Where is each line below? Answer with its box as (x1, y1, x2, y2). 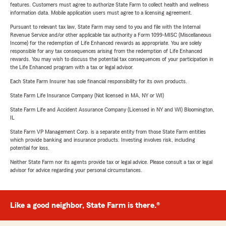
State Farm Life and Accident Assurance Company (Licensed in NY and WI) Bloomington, (10, 106, 214, 113)
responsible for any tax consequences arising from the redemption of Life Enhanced (10, 48, 202, 54)
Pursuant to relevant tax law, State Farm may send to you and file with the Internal (10, 24, 200, 30)
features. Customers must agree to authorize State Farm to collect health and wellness (10, 2, 209, 8)
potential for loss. (10, 145, 49, 151)
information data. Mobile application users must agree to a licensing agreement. (10, 10, 192, 16)
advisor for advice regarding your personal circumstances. (10, 167, 142, 174)
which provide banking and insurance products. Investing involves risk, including (10, 137, 195, 143)
